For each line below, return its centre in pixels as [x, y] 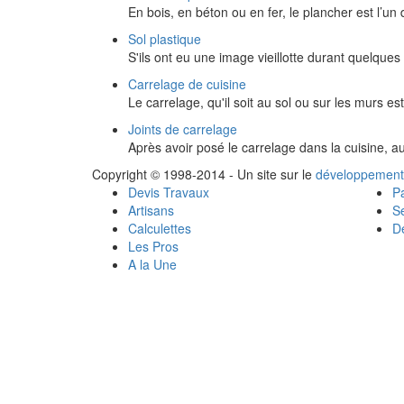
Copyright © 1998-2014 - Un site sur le [204, 174]
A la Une [152, 264]
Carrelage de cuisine [187, 84]
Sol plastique [165, 39]
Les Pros [153, 246]
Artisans [151, 210]
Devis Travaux [169, 192]
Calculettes [160, 228]
